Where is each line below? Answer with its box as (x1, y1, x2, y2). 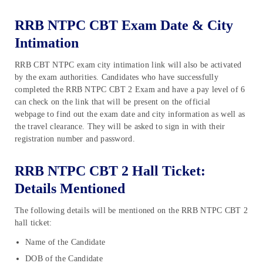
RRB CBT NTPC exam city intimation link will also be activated (15, 60, 242, 70)
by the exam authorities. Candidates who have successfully (15, 73, 219, 82)
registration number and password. (15, 134, 135, 144)
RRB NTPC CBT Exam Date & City (15, 18, 233, 33)
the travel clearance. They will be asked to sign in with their (15, 122, 225, 131)
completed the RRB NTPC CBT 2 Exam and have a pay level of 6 (15, 85, 245, 95)
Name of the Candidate (25, 237, 106, 247)
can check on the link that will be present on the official (15, 97, 211, 107)
